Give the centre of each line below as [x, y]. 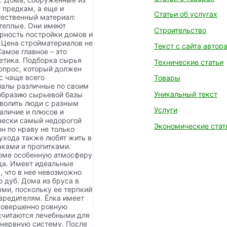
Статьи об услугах [186, 14]
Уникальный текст [186, 94]
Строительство [180, 30]
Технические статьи [189, 62]
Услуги [166, 110]
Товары [167, 78]
